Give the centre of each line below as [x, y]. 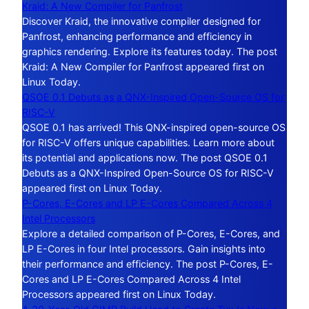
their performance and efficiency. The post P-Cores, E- [148, 263]
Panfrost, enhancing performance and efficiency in [137, 36]
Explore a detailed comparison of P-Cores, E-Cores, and [151, 233]
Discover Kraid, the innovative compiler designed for [141, 21]
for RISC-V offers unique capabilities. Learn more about [148, 142]
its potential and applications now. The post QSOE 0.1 [145, 157]
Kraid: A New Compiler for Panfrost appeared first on [143, 66]
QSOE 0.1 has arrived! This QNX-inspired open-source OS [154, 127]
